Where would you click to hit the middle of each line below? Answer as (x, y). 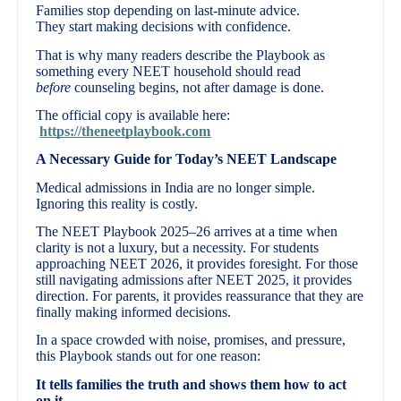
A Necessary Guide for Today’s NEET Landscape (187, 159)
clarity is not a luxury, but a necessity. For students (178, 248)
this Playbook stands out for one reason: (149, 356)
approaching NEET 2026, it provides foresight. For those (197, 264)
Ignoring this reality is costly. (117, 203)
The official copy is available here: (133, 115)
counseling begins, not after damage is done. (198, 87)
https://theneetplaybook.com (125, 132)
